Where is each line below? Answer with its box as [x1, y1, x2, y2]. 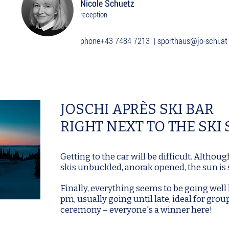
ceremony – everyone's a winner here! [60, 204, 212, 215]
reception [80, 9, 107, 19]
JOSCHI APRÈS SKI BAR [60, 101, 214, 118]
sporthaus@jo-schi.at [157, 35, 227, 47]
